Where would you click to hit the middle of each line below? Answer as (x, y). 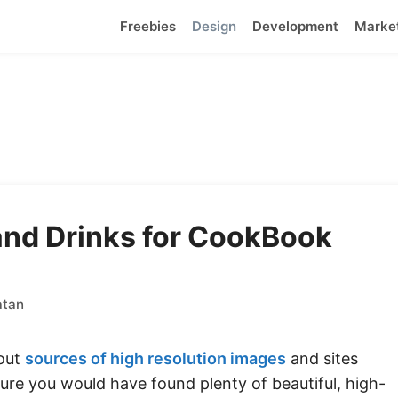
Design (214, 26)
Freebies (148, 26)
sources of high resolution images (155, 358)
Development (295, 26)
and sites (322, 358)
